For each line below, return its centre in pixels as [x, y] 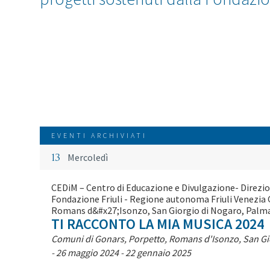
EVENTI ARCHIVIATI [99, 136]
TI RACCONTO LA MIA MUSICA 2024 [157, 224]
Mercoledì [86, 157]
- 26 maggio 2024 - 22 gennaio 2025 [121, 253]
